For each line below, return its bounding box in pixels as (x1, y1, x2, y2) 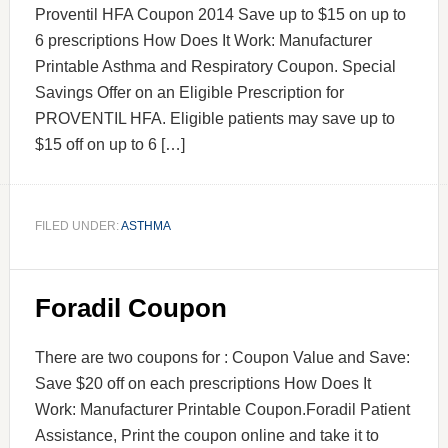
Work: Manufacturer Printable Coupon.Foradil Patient (34, 401, 410, 418)
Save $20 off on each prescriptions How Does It (34, 375, 371, 392)
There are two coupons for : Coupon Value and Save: (34, 349, 410, 366)
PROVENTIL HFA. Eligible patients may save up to (34, 110, 395, 127)
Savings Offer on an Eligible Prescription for (34, 84, 344, 101)
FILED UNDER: (34, 219, 121, 233)
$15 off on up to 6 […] (34, 136, 185, 153)
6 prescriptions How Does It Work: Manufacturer (34, 32, 372, 49)
